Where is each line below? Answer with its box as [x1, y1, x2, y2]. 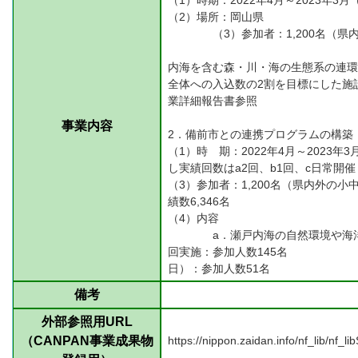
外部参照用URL [41, 315, 133, 328]
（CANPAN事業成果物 [20, 334, 153, 348]
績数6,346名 [168, 195, 230, 208]
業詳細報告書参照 [168, 94, 257, 107]
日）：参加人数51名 [168, 262, 270, 275]
